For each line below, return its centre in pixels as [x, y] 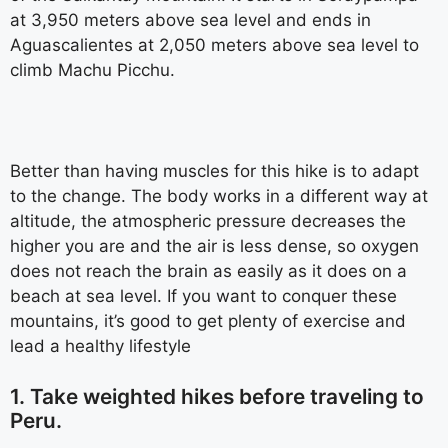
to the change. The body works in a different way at [219, 196]
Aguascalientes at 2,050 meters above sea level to [214, 45]
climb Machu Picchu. [92, 70]
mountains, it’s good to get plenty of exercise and [208, 321]
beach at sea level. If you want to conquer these [203, 296]
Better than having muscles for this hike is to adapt [214, 171]
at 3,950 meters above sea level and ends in [190, 20]
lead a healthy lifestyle [100, 346]
